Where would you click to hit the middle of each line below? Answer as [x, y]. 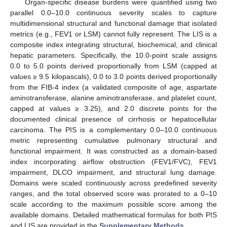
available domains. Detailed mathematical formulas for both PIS [113, 215]
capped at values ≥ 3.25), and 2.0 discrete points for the [113, 108]
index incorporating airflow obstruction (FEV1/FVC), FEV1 [113, 161]
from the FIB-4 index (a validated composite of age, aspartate [113, 87]
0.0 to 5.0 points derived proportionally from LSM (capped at [113, 66]
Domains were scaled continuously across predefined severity [113, 183]
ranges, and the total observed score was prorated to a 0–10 [113, 193]
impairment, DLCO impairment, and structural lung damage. [113, 172]
